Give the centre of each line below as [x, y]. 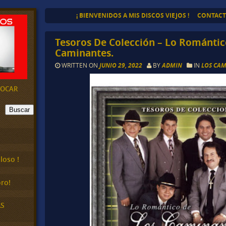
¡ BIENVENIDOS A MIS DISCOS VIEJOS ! [132, 15]
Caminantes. [84, 53]
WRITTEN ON [80, 65]
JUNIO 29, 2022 [122, 66]
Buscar [19, 109]
